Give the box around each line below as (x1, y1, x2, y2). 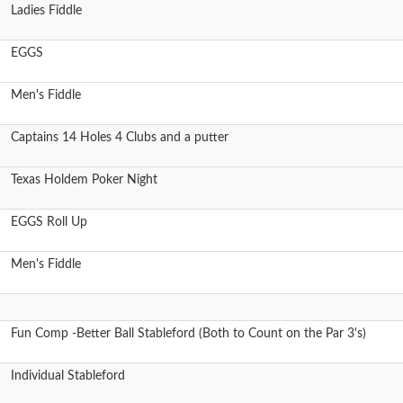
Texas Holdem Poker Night (11, 174, 157, 186)
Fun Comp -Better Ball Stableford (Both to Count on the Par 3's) (11, 327, 366, 340)
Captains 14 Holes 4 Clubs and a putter (11, 131, 228, 144)
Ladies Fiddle (11, 4, 82, 17)
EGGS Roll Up (11, 216, 87, 228)
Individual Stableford (11, 370, 125, 382)
